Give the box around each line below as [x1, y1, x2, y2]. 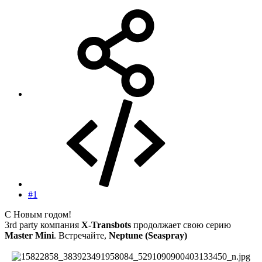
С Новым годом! [5, 209, 71, 219]
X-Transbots [81, 219, 131, 230]
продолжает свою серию [131, 219, 231, 230]
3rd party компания [5, 219, 81, 230]
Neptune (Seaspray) [109, 230, 187, 240]
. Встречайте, [54, 230, 109, 240]
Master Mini [5, 230, 54, 240]
